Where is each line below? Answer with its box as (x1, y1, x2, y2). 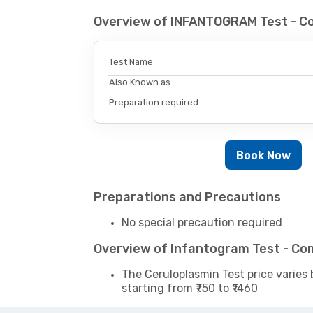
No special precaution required (122, 216, 283, 230)
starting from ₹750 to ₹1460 (122, 282, 259, 296)
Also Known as (109, 77, 171, 88)
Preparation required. (109, 97, 201, 108)
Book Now (236, 148, 291, 162)
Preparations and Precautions (94, 189, 282, 205)
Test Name (109, 57, 154, 68)
